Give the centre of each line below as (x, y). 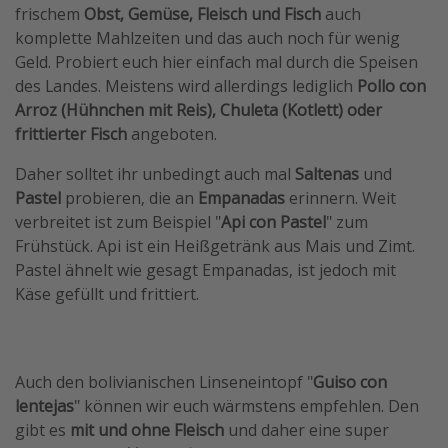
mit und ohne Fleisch (147, 430)
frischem (49, 14)
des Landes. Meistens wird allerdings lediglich (186, 86)
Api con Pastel (273, 222)
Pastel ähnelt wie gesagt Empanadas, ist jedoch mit (205, 270)
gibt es (42, 430)
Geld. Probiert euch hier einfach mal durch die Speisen (216, 62)
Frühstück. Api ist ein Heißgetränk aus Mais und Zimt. (215, 246)
